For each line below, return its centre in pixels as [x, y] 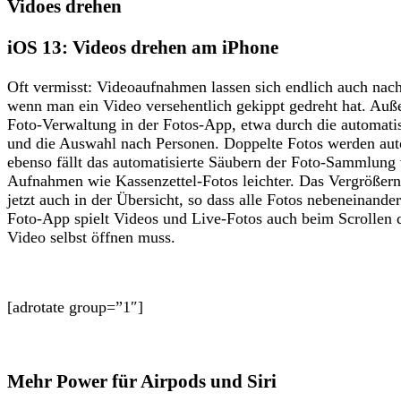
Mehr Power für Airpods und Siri [142, 382]
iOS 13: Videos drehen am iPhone [143, 48]
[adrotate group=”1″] [75, 307]
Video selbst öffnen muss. [91, 238]
